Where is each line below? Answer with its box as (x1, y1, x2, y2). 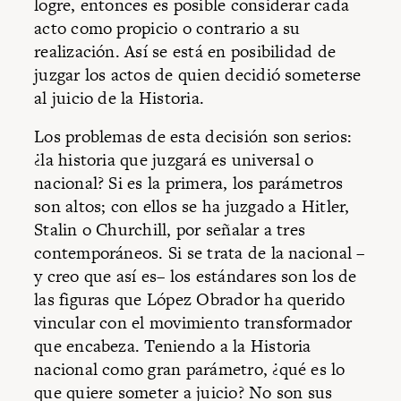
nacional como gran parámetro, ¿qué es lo (34, 357, 346, 382)
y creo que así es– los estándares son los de (34, 264, 357, 289)
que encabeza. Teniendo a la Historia (34, 334, 311, 359)
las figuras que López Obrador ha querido (34, 287, 346, 312)
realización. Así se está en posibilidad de (34, 38, 337, 64)
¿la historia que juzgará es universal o (34, 148, 314, 173)
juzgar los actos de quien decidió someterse (34, 62, 362, 87)
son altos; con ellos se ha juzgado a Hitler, (34, 194, 350, 219)
